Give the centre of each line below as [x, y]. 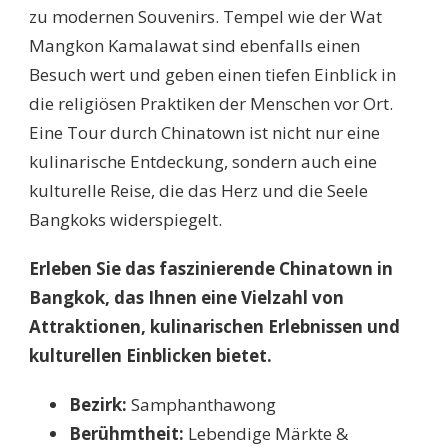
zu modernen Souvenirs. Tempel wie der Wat [205, 16]
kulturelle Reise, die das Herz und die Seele [198, 190]
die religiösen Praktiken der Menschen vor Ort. [211, 103]
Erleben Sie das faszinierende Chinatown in [211, 268]
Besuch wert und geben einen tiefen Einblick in [212, 74]
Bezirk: [98, 404]
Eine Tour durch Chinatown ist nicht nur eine [204, 132]
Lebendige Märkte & [266, 433]
